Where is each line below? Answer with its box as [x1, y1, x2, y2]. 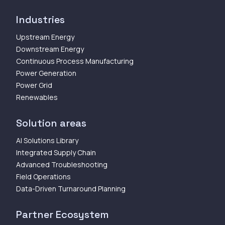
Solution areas [16, 116, 86, 130]
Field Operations [16, 171, 71, 181]
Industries [16, 13, 65, 26]
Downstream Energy [16, 44, 84, 54]
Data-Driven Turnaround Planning [16, 183, 126, 193]
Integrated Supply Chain [16, 147, 96, 157]
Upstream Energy [16, 32, 74, 42]
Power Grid [16, 80, 52, 90]
